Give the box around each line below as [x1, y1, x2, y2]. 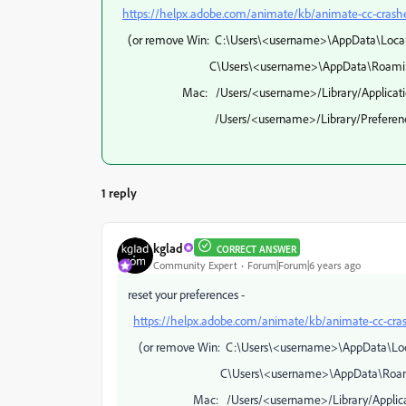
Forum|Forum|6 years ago [247, 257, 361, 272]
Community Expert [153, 257, 237, 272]
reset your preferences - [128, 286, 245, 302]
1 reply [101, 185, 137, 200]
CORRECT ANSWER [217, 243, 296, 256]
